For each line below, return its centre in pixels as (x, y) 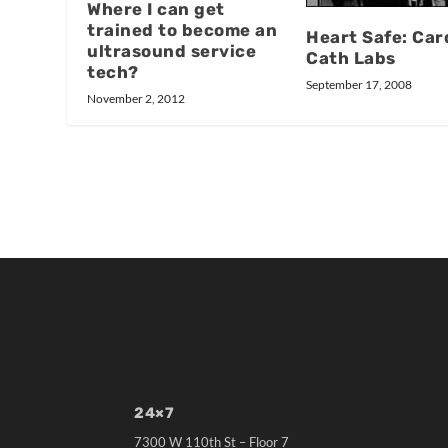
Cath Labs (351, 57)
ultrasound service (172, 50)
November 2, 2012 (136, 98)
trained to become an (182, 29)
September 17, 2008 (359, 84)
